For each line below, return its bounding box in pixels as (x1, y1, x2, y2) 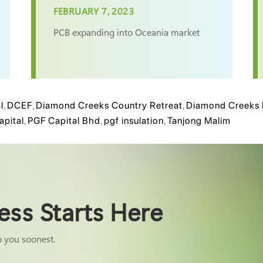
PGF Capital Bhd (28, 115, 100, 126)
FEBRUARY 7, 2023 (53, 5, 134, 17)
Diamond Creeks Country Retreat (36, 100, 183, 111)
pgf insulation (104, 115, 164, 126)
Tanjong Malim (167, 115, 231, 126)
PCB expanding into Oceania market (53, 26, 200, 38)
